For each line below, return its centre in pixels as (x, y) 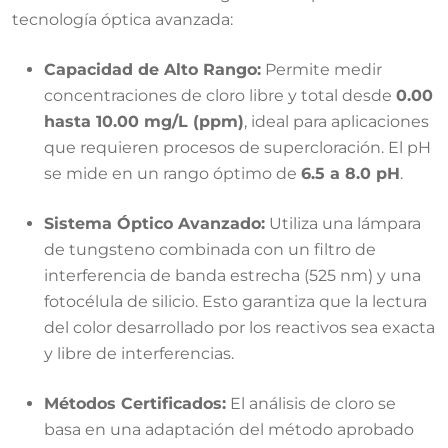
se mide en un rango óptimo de (172, 173)
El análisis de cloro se (311, 403)
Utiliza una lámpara (343, 223)
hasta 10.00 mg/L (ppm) (144, 121)
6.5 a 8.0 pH (350, 173)
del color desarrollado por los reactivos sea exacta (239, 327)
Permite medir (321, 69)
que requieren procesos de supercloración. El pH (237, 147)
